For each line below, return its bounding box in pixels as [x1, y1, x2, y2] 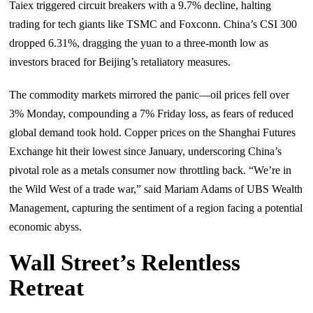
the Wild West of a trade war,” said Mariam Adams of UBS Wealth [9, 182, 303, 195]
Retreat [9, 275, 85, 300]
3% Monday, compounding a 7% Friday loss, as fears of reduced [9, 107, 294, 119]
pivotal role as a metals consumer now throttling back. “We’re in [9, 163, 292, 176]
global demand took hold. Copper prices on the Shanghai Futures [9, 126, 296, 138]
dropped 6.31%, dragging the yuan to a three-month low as [9, 36, 269, 49]
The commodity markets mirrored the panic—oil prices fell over [9, 88, 290, 101]
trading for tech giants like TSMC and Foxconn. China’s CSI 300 [9, 17, 298, 30]
